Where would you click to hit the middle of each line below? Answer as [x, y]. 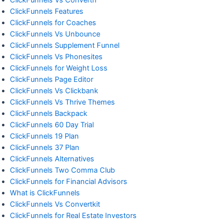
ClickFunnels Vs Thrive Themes [62, 102]
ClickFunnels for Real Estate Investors [73, 215]
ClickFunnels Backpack [49, 113]
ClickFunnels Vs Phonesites [56, 56]
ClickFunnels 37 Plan [45, 147]
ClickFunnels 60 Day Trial [52, 125]
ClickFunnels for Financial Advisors [69, 181]
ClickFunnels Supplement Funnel [65, 45]
